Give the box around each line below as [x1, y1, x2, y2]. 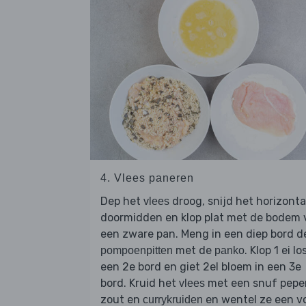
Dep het [100, 194, 143, 208]
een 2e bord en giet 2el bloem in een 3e [100, 260, 301, 273]
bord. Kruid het [100, 276, 179, 290]
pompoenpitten [100, 244, 173, 256]
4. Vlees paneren [100, 171, 194, 184]
